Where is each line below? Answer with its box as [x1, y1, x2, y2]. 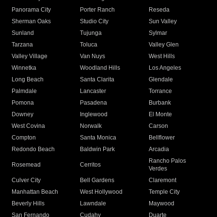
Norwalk [80, 123, 102, 130]
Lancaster [80, 88, 107, 95]
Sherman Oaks [12, 18, 51, 25]
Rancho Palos [148, 157, 186, 165]
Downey [12, 111, 33, 118]
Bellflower [148, 134, 175, 141]
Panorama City [12, 6, 51, 14]
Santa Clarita [80, 76, 115, 83]
